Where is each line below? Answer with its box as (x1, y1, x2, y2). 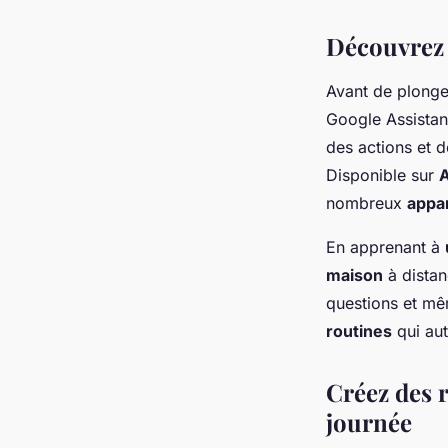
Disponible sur (326, 165, 439, 186)
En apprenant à (326, 237, 445, 258)
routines (326, 321, 392, 342)
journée (326, 406, 412, 439)
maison (326, 265, 383, 286)
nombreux (326, 193, 407, 214)
